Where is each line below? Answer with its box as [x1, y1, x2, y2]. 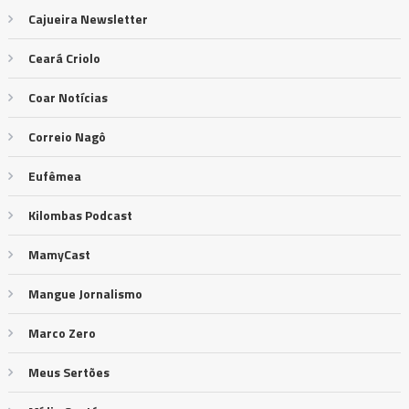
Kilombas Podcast [27, 205, 132, 225]
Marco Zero [27, 323, 96, 343]
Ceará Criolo [27, 48, 100, 68]
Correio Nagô [27, 127, 106, 147]
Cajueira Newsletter [27, 9, 148, 29]
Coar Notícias [27, 88, 108, 108]
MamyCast [27, 245, 90, 265]
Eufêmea [27, 166, 81, 186]
